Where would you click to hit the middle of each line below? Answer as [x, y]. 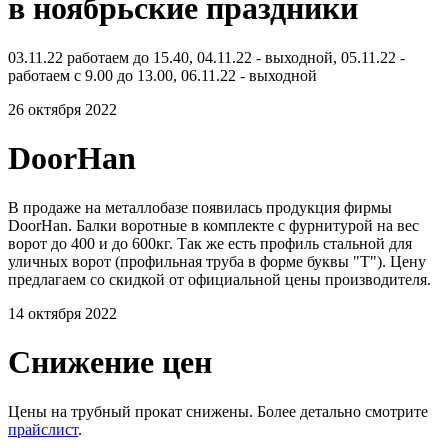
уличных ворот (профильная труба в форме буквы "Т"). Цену [217, 261]
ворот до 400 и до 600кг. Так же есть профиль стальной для [210, 243]
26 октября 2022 [62, 109]
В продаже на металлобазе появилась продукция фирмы [200, 207]
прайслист [43, 429]
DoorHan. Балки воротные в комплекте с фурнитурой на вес [213, 225]
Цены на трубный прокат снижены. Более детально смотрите [218, 411]
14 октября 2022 [62, 313]
